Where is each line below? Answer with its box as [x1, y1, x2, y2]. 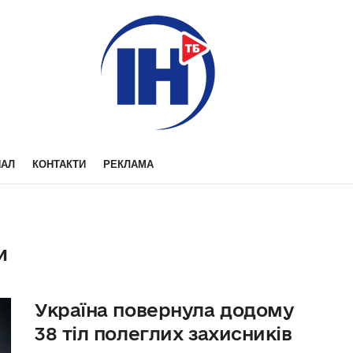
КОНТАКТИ [32, 158, 86, 170]
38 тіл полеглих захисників [35, 323, 292, 344]
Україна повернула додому [35, 299, 294, 320]
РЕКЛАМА [103, 158, 154, 170]
